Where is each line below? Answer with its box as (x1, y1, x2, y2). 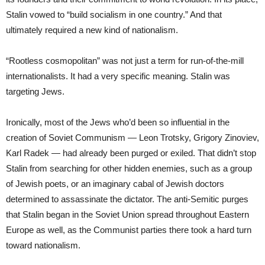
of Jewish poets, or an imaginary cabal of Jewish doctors (6, 178, 224, 189)
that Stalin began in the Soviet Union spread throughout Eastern (6, 209, 249, 219)
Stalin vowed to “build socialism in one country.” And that (6, 9, 222, 20)
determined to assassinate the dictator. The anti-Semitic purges (6, 193, 248, 204)
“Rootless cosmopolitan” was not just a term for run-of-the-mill (6, 55, 244, 66)
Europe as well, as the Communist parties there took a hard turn (6, 224, 251, 235)
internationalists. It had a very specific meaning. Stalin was (6, 70, 230, 81)
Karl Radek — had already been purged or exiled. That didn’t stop (6, 147, 256, 158)
